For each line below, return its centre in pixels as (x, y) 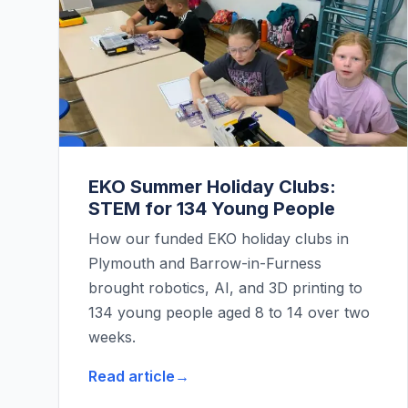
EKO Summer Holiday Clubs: (212, 187)
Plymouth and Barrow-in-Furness (205, 264)
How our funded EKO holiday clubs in (219, 239)
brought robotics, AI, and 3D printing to (225, 288)
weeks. (112, 337)
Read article (132, 377)
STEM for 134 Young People (212, 209)
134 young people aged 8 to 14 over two (229, 313)
